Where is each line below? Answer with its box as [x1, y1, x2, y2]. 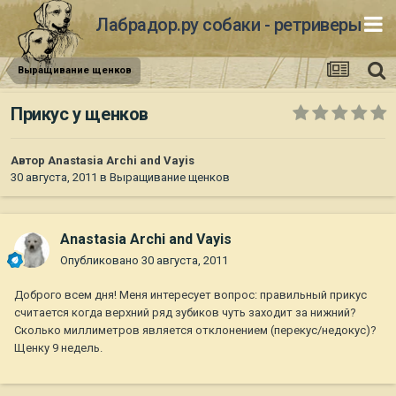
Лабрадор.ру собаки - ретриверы [95, 13, 362, 35]
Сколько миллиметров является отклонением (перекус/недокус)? [14, 324, 377, 338]
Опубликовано [60, 254, 141, 268]
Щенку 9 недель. [14, 341, 103, 355]
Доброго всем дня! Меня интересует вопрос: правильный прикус [14, 288, 367, 302]
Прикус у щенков [11, 103, 148, 126]
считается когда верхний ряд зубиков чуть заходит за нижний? [14, 306, 356, 320]
